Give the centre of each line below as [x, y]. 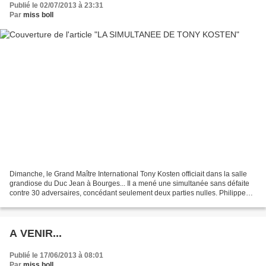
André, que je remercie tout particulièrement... [83, 202]
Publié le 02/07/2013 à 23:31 [56, 6]
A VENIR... [36, 233]
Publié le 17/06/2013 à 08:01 [56, 255]
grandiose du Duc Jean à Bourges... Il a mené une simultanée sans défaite [129, 183]
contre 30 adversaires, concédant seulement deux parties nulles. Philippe [128, 193]
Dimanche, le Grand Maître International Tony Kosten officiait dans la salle [128, 174]
